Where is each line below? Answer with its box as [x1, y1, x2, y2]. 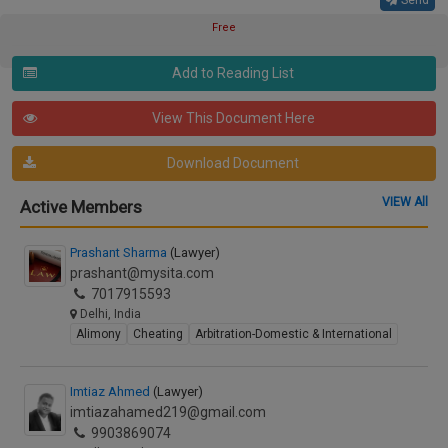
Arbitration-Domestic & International [195, 327, 392, 341]
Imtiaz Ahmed [70, 384, 153, 399]
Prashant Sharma [70, 245, 170, 260]
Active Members [20, 197, 142, 217]
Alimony [76, 327, 121, 341]
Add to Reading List [172, 65, 295, 81]
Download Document [166, 155, 299, 171]
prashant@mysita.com [70, 265, 214, 281]
